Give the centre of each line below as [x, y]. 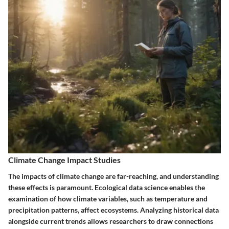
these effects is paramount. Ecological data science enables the [107, 187]
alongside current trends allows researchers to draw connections [111, 221]
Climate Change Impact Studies [64, 160]
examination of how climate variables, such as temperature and [108, 198]
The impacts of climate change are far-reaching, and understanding [113, 176]
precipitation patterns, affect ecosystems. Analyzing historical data [113, 210]
